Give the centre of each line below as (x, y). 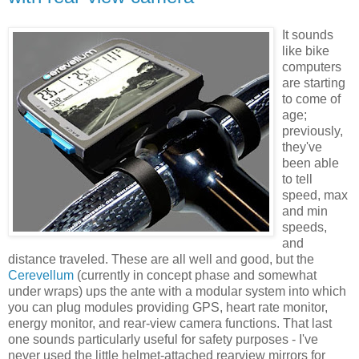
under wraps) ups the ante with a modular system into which (177, 291)
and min (305, 211)
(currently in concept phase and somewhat (195, 275)
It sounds (308, 34)
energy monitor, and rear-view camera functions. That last (170, 323)
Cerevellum (41, 275)
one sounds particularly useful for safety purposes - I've (163, 339)
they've (302, 147)
